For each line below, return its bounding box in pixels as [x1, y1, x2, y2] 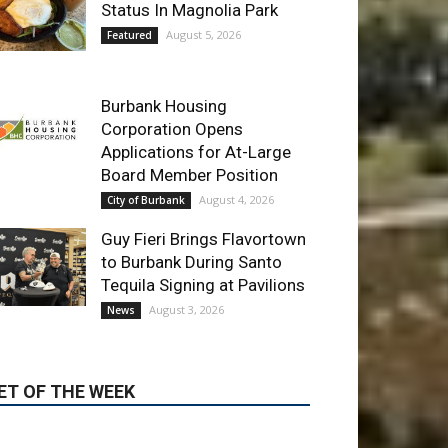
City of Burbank [107, 132, 185, 147]
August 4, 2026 [199, 131, 274, 147]
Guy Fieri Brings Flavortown [101, 168, 306, 189]
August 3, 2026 [149, 241, 224, 257]
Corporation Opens [101, 58, 243, 79]
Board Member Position [101, 104, 278, 125]
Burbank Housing [101, 35, 227, 56]
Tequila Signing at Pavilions [101, 214, 305, 235]
